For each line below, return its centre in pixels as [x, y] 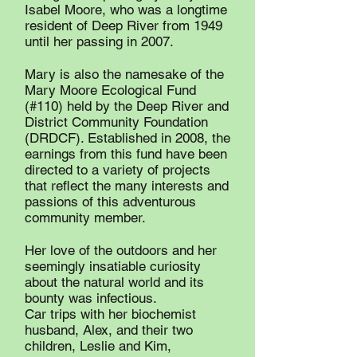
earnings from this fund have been [126, 154]
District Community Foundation [116, 122]
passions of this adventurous [110, 202]
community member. [85, 218]
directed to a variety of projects [118, 170]
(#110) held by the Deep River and [127, 106]
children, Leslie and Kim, [98, 346]
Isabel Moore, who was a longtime [126, 10]
